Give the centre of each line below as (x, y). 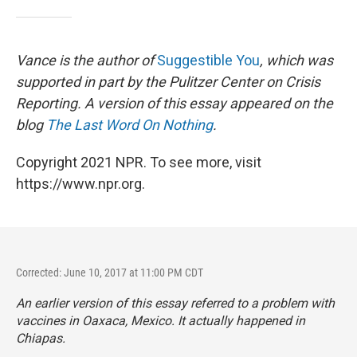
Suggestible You (208, 60)
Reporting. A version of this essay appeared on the (175, 103)
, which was (296, 60)
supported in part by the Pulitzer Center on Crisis (168, 82)
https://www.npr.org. (80, 184)
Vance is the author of (86, 60)
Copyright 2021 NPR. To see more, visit (139, 162)
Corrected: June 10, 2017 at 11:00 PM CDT (110, 273)
